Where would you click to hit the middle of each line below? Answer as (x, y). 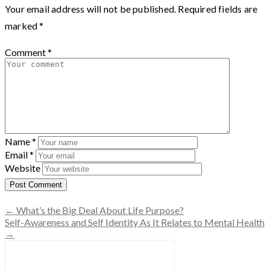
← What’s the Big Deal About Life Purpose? (94, 210)
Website (23, 168)
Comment (25, 52)
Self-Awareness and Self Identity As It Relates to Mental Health (135, 222)
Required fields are (218, 8)
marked (22, 25)
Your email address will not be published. (91, 8)
